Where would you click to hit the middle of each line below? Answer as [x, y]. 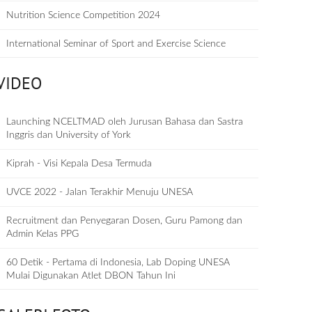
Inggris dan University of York [69, 135]
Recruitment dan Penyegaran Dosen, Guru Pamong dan [125, 221]
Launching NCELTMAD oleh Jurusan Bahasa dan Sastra [125, 122]
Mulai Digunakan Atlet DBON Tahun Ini [91, 276]
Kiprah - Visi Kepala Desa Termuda [79, 164]
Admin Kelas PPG [43, 234]
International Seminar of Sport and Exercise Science [116, 44]
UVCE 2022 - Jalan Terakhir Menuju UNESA [100, 192]
